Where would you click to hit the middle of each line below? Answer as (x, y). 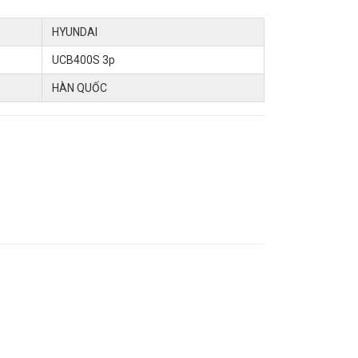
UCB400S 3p (84, 60)
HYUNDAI (75, 32)
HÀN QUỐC (80, 88)
